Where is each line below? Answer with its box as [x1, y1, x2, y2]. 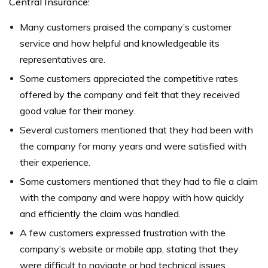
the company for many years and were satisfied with [20, 140, 246, 153]
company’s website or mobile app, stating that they [20, 243, 239, 255]
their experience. [20, 156, 90, 169]
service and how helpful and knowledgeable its [20, 37, 220, 50]
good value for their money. [20, 105, 135, 117]
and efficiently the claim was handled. [20, 208, 181, 220]
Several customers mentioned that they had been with [20, 124, 253, 136]
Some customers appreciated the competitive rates [20, 72, 238, 85]
